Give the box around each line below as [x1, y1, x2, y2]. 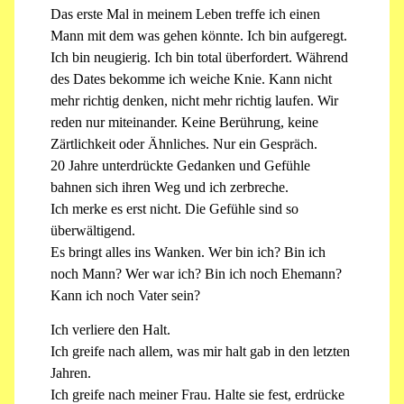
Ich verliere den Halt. [50, 321, 170, 337]
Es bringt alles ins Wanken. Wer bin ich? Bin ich [50, 243, 326, 260]
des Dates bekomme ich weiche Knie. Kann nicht [50, 70, 332, 87]
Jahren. [50, 364, 91, 381]
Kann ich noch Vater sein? [50, 287, 200, 303]
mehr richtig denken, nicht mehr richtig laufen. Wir [50, 92, 338, 108]
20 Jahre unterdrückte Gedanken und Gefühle [50, 157, 310, 173]
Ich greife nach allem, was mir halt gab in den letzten [50, 343, 350, 359]
